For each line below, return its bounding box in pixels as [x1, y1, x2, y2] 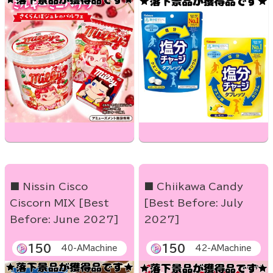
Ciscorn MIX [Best [10, 198, 109, 208]
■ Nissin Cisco [10, 182, 88, 192]
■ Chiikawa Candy [144, 182, 243, 192]
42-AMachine [195, 244, 252, 253]
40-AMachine [61, 244, 118, 253]
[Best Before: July [144, 198, 243, 208]
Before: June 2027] [10, 214, 119, 225]
